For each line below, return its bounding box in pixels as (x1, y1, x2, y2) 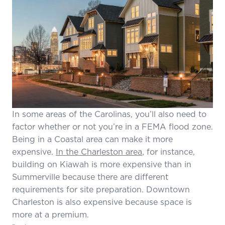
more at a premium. (12, 208, 89, 220)
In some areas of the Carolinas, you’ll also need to (12, 108, 206, 120)
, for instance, (142, 146, 195, 157)
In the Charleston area (56, 146, 142, 157)
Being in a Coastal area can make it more (12, 133, 173, 145)
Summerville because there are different (12, 171, 168, 182)
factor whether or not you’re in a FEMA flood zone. (12, 121, 213, 132)
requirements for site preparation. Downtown (12, 183, 190, 195)
